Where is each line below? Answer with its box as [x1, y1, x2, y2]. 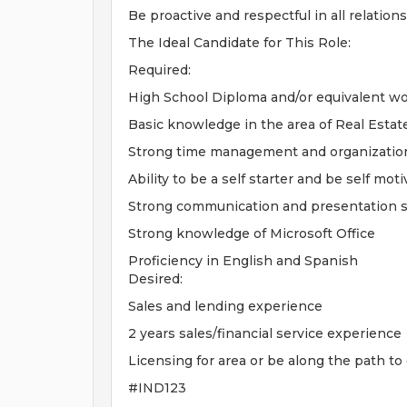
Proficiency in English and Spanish [128, 253, 358, 269]
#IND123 [128, 380, 186, 396]
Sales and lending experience [128, 298, 323, 314]
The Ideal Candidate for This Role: [128, 35, 351, 51]
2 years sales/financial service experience [128, 325, 402, 342]
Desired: [128, 271, 183, 287]
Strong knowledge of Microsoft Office [128, 225, 375, 242]
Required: [128, 62, 191, 78]
